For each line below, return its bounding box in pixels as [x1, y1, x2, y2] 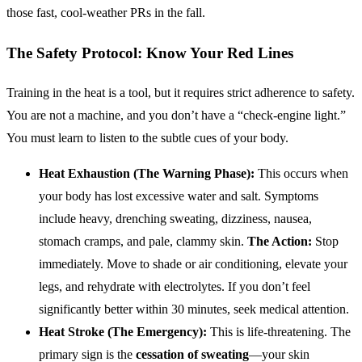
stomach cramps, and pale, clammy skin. [39, 234, 247, 248]
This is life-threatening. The [207, 324, 351, 339]
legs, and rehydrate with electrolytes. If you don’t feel [39, 279, 310, 293]
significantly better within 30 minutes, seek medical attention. [39, 301, 349, 316]
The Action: [247, 234, 312, 248]
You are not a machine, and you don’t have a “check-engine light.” [6, 107, 346, 122]
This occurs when [255, 166, 348, 180]
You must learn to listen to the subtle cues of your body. [6, 130, 288, 145]
